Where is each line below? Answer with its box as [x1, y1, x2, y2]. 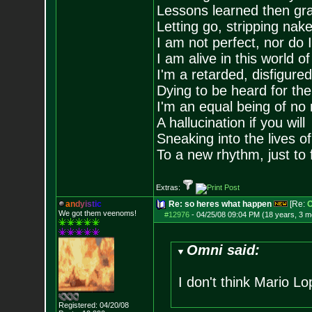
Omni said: [187, 242, 260, 258]
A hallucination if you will [156, 115, 305, 130]
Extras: [155, 183, 182, 192]
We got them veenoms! [58, 209, 136, 217]
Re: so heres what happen [168, 199, 272, 209]
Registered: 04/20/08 [58, 301, 129, 309]
